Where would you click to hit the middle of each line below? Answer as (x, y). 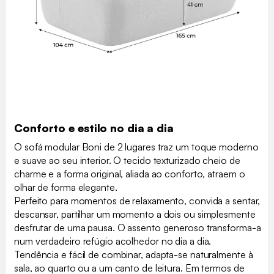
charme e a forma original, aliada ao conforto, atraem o (130, 173)
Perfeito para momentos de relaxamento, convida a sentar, (137, 200)
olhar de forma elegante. (66, 187)
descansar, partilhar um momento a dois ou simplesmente (135, 214)
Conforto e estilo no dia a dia (94, 128)
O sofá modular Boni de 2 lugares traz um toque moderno (136, 146)
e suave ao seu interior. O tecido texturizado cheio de (127, 160)
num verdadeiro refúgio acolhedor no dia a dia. (113, 241)
